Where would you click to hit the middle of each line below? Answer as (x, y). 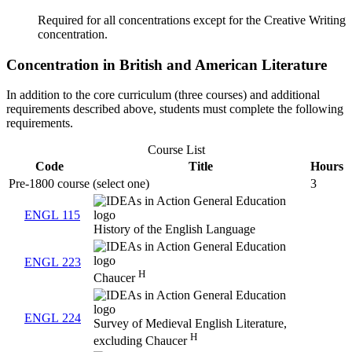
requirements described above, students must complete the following (175, 109)
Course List (176, 150)
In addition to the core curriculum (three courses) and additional (163, 95)
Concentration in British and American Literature (167, 64)
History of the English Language (174, 229)
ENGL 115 (52, 215)
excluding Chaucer (142, 341)
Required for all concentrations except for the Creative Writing (192, 20)
